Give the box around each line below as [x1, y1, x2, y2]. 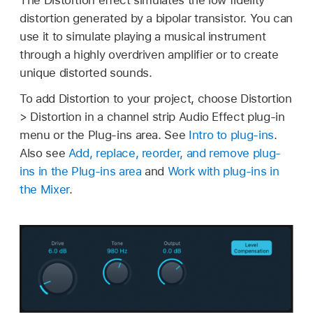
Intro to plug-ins [188, 128, 274, 143]
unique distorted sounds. [20, 65, 152, 80]
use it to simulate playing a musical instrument [20, 29, 266, 43]
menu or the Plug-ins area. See [20, 128, 189, 143]
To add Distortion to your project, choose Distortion [20, 92, 292, 106]
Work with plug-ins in [167, 164, 279, 179]
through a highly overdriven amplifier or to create [20, 47, 279, 61]
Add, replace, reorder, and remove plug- [68, 146, 281, 161]
